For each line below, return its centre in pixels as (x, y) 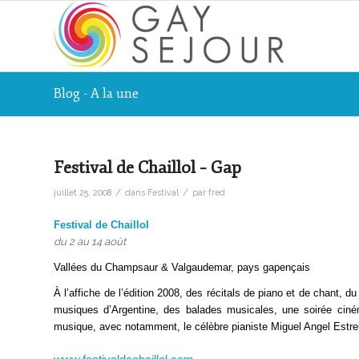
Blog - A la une (96, 94)
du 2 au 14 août (90, 242)
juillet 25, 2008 (83, 192)
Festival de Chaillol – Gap (147, 167)
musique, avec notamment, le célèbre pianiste (162, 327)
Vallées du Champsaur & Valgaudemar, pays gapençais (182, 268)
